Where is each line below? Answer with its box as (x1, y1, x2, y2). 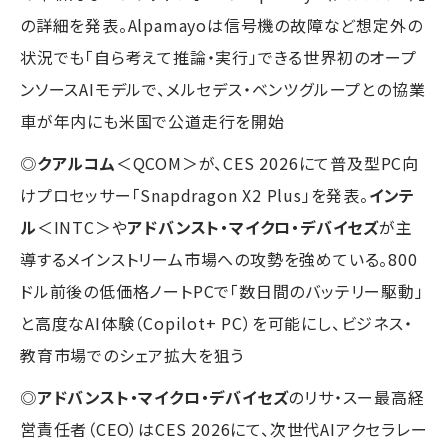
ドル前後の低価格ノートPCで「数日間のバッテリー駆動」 (20, 278, 424, 303)
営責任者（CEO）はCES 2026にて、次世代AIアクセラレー (20, 416, 428, 441)
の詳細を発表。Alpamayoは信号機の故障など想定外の (20, 12, 423, 37)
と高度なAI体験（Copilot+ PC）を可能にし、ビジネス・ (20, 310, 413, 335)
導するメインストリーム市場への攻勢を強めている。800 (20, 246, 418, 271)
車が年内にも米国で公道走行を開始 (20, 108, 285, 133)
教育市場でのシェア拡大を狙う (20, 342, 245, 367)
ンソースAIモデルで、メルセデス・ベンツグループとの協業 (20, 76, 426, 101)
